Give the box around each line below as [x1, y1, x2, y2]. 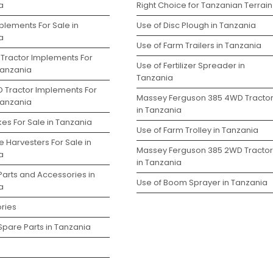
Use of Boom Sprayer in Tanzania [136, 176, 268, 188]
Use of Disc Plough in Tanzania [136, 19, 256, 31]
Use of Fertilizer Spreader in [136, 59, 245, 71]
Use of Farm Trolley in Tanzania [136, 124, 258, 136]
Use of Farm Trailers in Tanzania [136, 39, 261, 51]
